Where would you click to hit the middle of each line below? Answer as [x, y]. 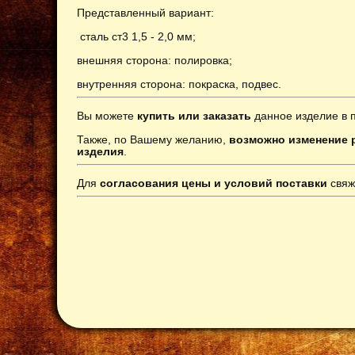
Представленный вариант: [145, 12]
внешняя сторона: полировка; [155, 60]
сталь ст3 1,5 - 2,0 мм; [138, 36]
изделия [100, 151]
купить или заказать [193, 115]
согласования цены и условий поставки [214, 183]
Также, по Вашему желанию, [153, 139]
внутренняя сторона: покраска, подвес [177, 84]
